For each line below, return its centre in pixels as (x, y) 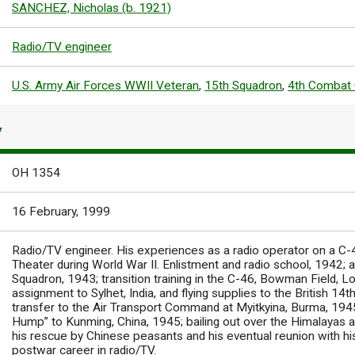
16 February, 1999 (61, 212)
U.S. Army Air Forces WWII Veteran (106, 85)
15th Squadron (244, 85)
